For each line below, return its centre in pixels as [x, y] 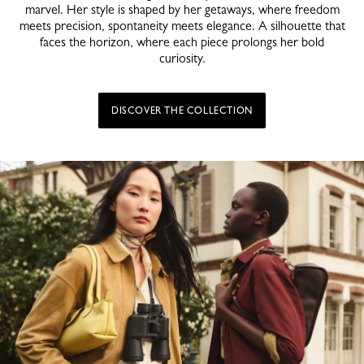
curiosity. [182, 58]
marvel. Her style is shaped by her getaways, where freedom [182, 10]
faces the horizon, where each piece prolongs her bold [182, 42]
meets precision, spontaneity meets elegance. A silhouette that [182, 26]
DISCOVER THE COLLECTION [182, 111]
